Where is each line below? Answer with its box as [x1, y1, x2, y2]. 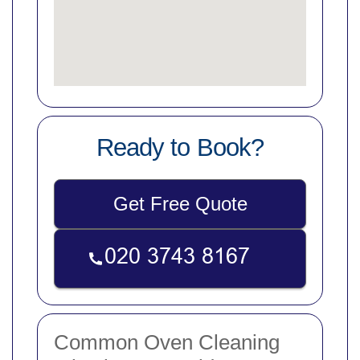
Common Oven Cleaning [54, 330, 280, 355]
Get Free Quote [112, 193, 247, 215]
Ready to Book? [96, 133, 264, 162]
